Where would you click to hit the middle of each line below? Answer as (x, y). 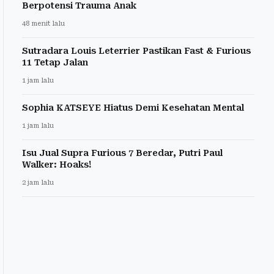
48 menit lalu (43, 24)
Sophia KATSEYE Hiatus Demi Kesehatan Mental (133, 108)
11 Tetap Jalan (55, 63)
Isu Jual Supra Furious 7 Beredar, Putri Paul (122, 153)
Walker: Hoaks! (57, 165)
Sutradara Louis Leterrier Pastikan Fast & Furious (136, 51)
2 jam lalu (38, 183)
